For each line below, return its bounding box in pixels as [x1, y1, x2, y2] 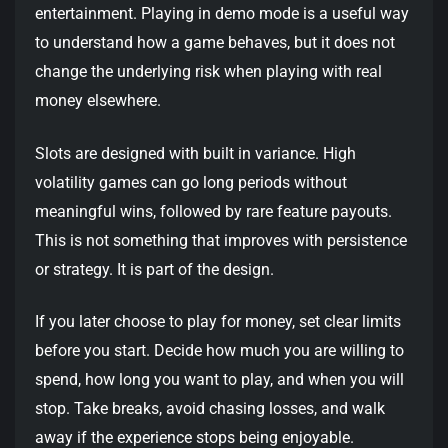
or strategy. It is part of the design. [35, 259, 274, 279]
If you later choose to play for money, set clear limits [35, 311, 401, 331]
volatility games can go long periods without [35, 172, 347, 192]
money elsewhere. [35, 91, 161, 111]
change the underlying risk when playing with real [35, 62, 382, 82]
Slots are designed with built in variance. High [35, 143, 356, 163]
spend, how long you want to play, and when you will [35, 369, 404, 389]
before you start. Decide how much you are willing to [35, 340, 404, 360]
